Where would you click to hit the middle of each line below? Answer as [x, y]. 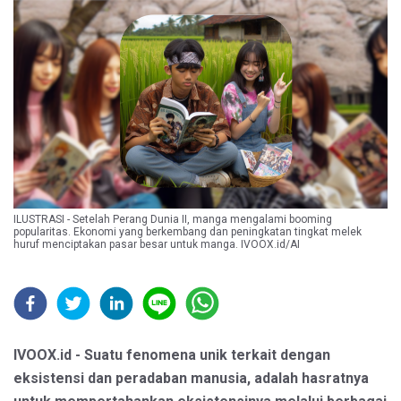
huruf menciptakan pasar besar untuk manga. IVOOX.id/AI [157, 244]
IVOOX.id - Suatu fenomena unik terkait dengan [172, 354]
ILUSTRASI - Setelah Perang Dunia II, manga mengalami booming [173, 219]
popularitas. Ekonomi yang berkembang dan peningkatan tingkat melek [188, 231]
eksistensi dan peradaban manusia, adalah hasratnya [191, 378]
